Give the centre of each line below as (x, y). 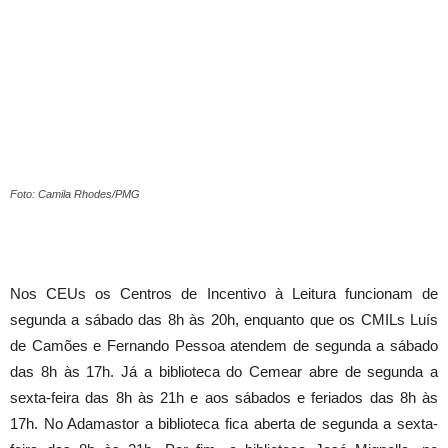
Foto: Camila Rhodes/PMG (75, 193)
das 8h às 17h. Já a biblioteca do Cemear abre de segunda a (224, 371)
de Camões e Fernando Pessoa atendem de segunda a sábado (224, 345)
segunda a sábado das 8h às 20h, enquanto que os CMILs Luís (224, 319)
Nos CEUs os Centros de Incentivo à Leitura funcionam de (224, 293)
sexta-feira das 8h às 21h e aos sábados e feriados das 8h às (224, 397)
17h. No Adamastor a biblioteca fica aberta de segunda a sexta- (224, 423)
